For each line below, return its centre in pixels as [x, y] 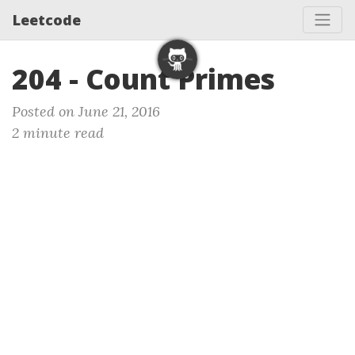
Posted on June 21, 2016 [86, 111]
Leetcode [47, 19]
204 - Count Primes [143, 79]
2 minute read [58, 133]
